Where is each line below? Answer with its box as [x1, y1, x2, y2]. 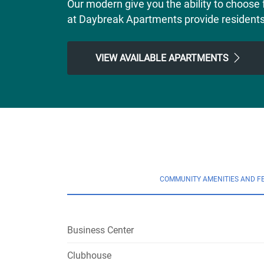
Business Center [67, 225, 134, 236]
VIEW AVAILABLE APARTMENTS [95, 52, 231, 64]
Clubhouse [67, 250, 111, 261]
